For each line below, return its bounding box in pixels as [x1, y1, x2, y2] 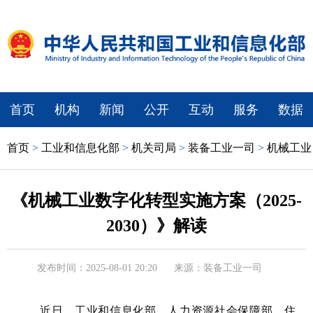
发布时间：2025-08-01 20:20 [37, 262, 157, 273]
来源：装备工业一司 [174, 262, 262, 273]
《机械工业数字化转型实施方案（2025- [11, 191, 302, 210]
